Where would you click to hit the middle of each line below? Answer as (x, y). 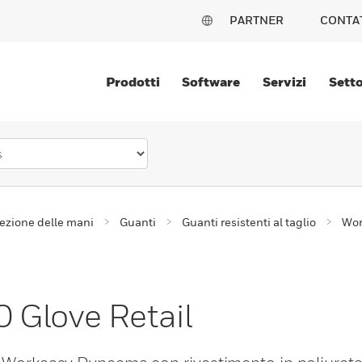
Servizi (285, 82)
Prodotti (133, 82)
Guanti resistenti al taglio (249, 222)
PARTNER (257, 20)
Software (211, 82)
